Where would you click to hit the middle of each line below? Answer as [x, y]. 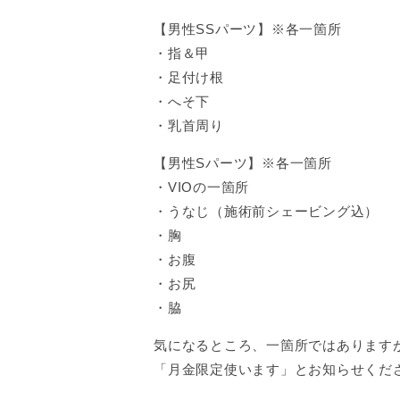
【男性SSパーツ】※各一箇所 [248, 29]
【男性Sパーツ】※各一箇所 [243, 163]
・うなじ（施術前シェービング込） [266, 211]
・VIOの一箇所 [201, 187]
